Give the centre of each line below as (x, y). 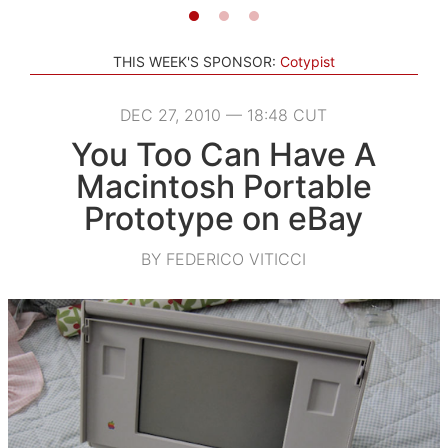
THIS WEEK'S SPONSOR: (194, 61)
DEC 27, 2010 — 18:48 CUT (224, 114)
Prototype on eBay (224, 218)
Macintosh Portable (223, 186)
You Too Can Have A (224, 154)
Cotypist (307, 61)
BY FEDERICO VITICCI (224, 258)
